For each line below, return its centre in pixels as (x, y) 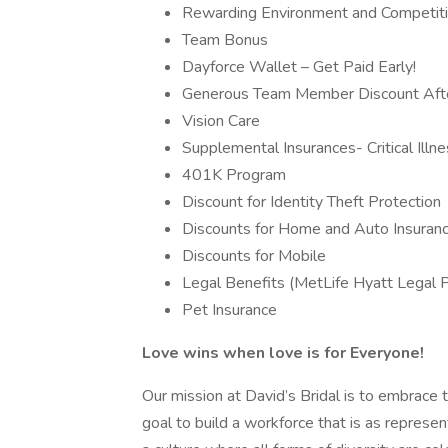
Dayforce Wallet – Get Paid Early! (299, 67)
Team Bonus (225, 40)
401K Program (234, 175)
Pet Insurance (229, 310)
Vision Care (221, 121)
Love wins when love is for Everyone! (283, 353)
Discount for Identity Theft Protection (311, 202)
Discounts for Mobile (254, 256)
